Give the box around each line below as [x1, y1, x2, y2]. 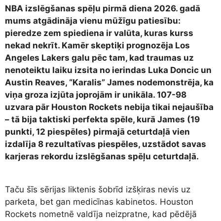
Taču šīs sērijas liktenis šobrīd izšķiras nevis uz [5, 184, 190, 194]
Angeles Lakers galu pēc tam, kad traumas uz [5, 53, 194, 63]
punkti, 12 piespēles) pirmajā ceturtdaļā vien [5, 127, 190, 137]
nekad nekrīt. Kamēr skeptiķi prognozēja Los [5, 40, 190, 51]
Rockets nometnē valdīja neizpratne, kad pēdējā [5, 209, 197, 219]
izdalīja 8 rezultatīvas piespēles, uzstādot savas [5, 139, 206, 149]
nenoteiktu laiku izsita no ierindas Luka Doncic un [5, 65, 212, 75]
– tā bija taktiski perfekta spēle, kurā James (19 [5, 114, 200, 125]
